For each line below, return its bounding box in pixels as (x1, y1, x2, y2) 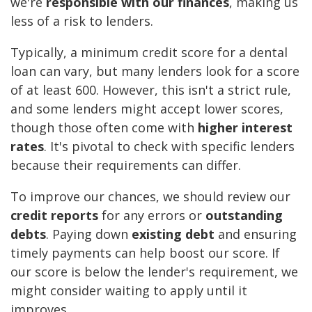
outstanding (205, 207, 283, 224)
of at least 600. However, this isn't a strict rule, (10, 81, 291, 99)
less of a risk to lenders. (10, 13, 153, 30)
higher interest (198, 119, 292, 136)
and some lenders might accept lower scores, (10, 100, 283, 118)
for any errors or (98, 207, 205, 224)
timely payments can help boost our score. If (10, 244, 280, 262)
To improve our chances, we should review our (10, 188, 290, 205)
